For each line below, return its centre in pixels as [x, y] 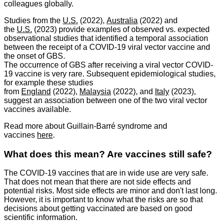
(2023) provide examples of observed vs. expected [121, 29]
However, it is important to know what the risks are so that [103, 200]
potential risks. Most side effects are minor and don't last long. [110, 191]
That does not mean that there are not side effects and [97, 182]
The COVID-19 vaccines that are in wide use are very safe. [106, 173]
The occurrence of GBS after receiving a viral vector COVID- [109, 65]
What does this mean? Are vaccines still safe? [108, 154]
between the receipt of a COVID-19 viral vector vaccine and [107, 47]
